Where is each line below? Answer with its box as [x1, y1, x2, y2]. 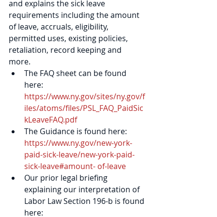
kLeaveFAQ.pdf [24, 114, 77, 125]
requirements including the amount [9, 10, 141, 20]
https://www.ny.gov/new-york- [24, 138, 132, 148]
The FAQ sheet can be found [24, 68, 128, 78]
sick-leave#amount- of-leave [24, 161, 126, 171]
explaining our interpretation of [24, 184, 141, 195]
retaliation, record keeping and [9, 45, 124, 55]
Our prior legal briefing [24, 172, 109, 183]
